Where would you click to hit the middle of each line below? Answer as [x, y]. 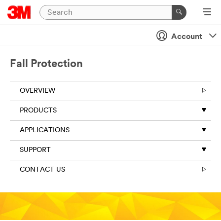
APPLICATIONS [45, 130]
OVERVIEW [37, 91]
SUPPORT [35, 150]
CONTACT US [42, 170]
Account [187, 37]
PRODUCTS [38, 111]
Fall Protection [46, 64]
